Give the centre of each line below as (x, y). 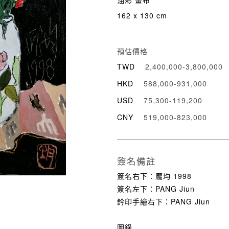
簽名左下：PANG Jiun (156, 189)
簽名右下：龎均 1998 (154, 176)
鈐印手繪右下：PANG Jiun (164, 201)
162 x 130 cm (142, 15)
